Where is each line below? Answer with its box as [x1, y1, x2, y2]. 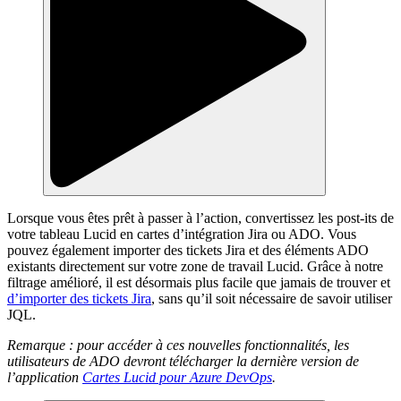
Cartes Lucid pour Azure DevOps [82, 370, 272, 386]
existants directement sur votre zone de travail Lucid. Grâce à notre [7, 259, 383, 275]
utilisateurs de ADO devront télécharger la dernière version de [7, 354, 359, 370]
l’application [7, 370, 82, 386]
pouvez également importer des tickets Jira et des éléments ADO [7, 243, 369, 259]
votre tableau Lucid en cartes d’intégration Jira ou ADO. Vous [7, 226, 356, 243]
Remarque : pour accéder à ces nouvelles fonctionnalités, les [7, 337, 349, 354]
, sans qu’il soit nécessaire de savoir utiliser [151, 291, 392, 307]
